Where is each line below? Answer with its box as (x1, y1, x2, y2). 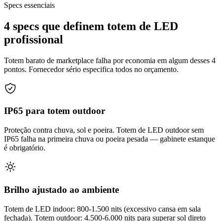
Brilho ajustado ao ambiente (4, 184, 119, 195)
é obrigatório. (4, 144, 45, 152)
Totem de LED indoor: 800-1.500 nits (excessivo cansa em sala (4, 204, 201, 213)
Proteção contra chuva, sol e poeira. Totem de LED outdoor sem (4, 126, 204, 135)
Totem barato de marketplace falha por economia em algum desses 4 (4, 56, 216, 65)
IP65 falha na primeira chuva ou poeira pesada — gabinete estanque (4, 135, 215, 144)
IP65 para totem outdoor (4, 106, 105, 116)
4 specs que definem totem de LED (4, 19, 178, 33)
